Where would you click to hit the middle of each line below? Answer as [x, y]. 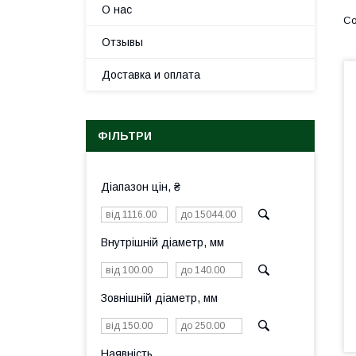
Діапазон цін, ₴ [141, 187]
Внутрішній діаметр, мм [163, 242]
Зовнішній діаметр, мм [159, 298]
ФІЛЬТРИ [125, 136]
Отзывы [122, 42]
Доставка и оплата [151, 75]
